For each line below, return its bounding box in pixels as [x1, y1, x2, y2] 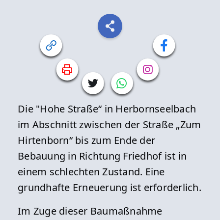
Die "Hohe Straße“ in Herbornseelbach [18, 102, 196, 115]
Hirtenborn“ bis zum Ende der [18, 133, 156, 147]
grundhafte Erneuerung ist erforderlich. [18, 180, 201, 194]
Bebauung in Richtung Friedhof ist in [18, 149, 187, 163]
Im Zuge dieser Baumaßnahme [18, 204, 163, 218]
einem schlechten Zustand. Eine [18, 165, 165, 178]
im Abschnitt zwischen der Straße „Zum [18, 117, 201, 131]
